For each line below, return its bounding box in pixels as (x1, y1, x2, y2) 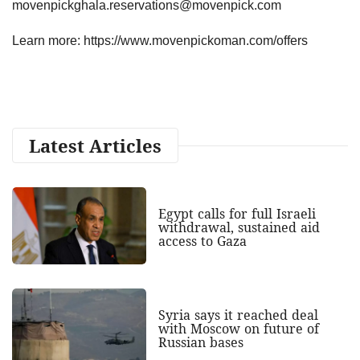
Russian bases (157, 333, 243, 351)
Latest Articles (29, 133, 162, 157)
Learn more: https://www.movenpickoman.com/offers (12, 33, 308, 47)
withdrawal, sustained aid (157, 218, 320, 236)
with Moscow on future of (157, 319, 319, 337)
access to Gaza (157, 231, 247, 250)
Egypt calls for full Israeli (157, 204, 316, 223)
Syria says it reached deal (157, 305, 318, 324)
